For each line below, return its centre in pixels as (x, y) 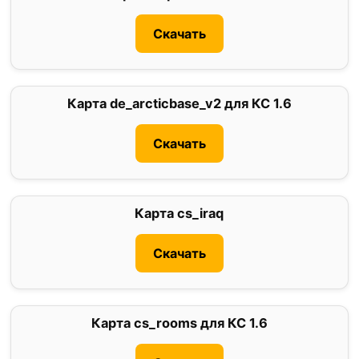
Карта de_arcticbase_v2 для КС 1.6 (179, 104)
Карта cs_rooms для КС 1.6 (179, 323)
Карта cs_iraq (179, 214)
